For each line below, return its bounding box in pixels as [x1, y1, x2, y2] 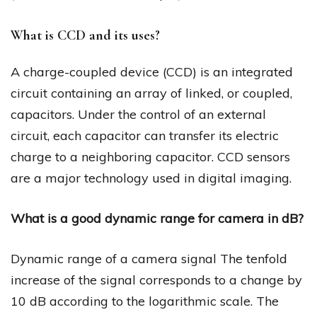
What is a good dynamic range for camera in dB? [11, 209, 304, 226]
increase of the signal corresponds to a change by [11, 271, 302, 288]
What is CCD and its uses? [11, 26, 160, 44]
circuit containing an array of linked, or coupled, [11, 84, 292, 101]
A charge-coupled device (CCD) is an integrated [11, 63, 293, 80]
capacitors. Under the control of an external [11, 105, 266, 122]
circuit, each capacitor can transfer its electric [11, 127, 279, 144]
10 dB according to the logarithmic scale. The [11, 292, 279, 309]
